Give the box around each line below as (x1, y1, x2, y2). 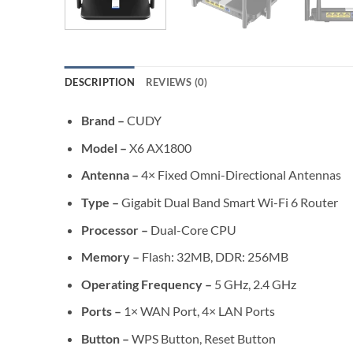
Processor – (80, 221, 150, 237)
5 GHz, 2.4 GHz (214, 276, 296, 292)
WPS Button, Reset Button (131, 330, 276, 346)
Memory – (80, 249, 142, 265)
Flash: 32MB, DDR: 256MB (141, 249, 288, 265)
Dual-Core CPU (150, 221, 236, 237)
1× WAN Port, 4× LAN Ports (123, 303, 275, 319)
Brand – (80, 113, 124, 128)
